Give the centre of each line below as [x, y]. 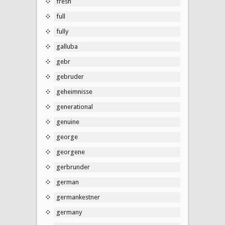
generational [75, 106]
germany [69, 212]
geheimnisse [74, 91]
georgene [71, 152]
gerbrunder [73, 167]
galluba [67, 46]
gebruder [70, 76]
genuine [68, 122]
